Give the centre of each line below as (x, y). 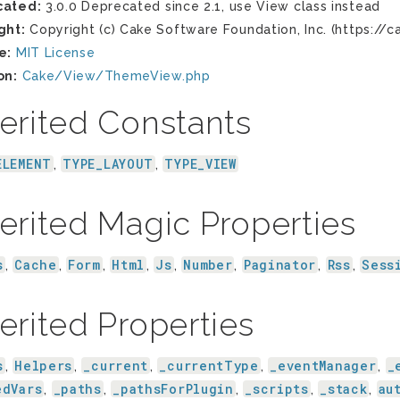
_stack (344, 389)
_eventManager (323, 366)
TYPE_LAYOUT (108, 164)
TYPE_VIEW (200, 164)
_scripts (277, 389)
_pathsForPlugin (173, 389)
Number (208, 265)
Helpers (44, 366)
